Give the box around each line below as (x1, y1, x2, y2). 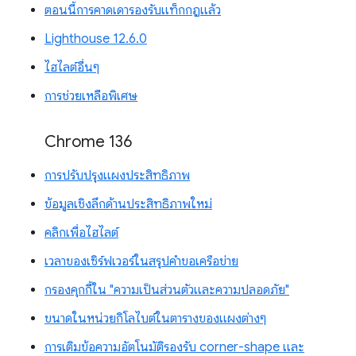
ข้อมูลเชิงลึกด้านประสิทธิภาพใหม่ (44, 196, 212, 213)
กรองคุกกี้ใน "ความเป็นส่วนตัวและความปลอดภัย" (44, 282, 289, 299)
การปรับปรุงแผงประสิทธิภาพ (44, 168, 190, 184)
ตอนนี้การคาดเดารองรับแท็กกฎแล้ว (44, 2, 221, 19)
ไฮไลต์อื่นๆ (44, 60, 99, 76)
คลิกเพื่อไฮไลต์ (44, 225, 118, 242)
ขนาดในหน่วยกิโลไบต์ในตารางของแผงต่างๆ (44, 311, 266, 327)
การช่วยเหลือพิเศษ (44, 88, 137, 105)
